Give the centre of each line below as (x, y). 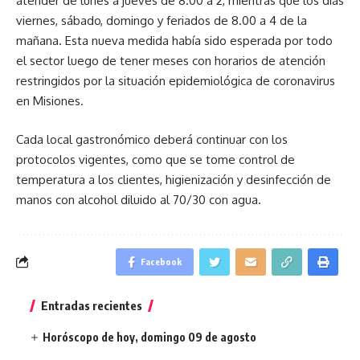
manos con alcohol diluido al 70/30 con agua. (139, 199)
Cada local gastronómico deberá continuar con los (152, 139)
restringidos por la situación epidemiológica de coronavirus (176, 81)
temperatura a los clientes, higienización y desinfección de (174, 179)
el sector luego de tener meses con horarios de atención (171, 61)
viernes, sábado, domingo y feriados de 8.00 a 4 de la (162, 20)
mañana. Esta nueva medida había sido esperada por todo (174, 41)
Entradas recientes (92, 305)
